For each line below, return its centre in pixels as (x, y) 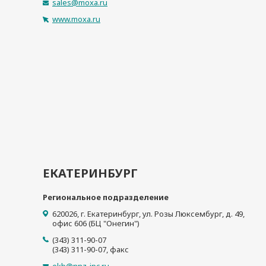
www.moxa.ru (76, 19)
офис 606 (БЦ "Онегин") (96, 223)
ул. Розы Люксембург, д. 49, (194, 214)
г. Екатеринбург (110, 214)
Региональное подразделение (106, 197)
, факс (118, 249)
